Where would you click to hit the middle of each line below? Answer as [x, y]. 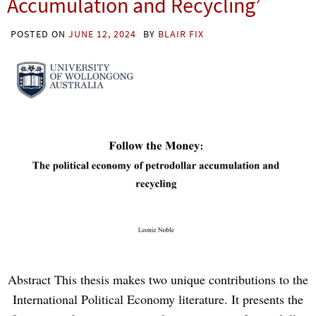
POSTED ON [39, 34]
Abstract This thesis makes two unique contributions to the [158, 280]
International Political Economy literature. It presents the [158, 299]
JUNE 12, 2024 [102, 34]
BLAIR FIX [181, 34]
